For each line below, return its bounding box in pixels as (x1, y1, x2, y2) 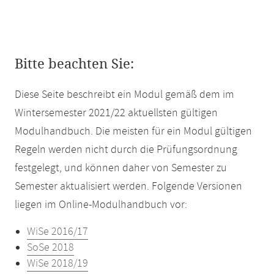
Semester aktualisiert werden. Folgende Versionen (15, 179, 242, 194)
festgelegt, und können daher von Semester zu (15, 161, 227, 176)
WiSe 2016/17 (27, 224, 88, 239)
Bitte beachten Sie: (15, 56, 134, 72)
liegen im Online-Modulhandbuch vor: (15, 198, 187, 212)
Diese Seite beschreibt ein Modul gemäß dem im (15, 87, 234, 102)
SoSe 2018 (27, 240, 74, 255)
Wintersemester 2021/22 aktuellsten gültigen (15, 106, 218, 120)
